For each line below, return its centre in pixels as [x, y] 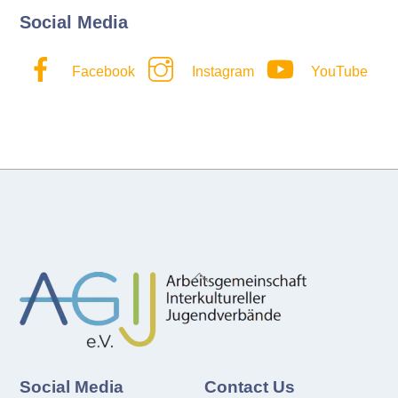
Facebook [102, 72]
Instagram [222, 72]
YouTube [338, 72]
